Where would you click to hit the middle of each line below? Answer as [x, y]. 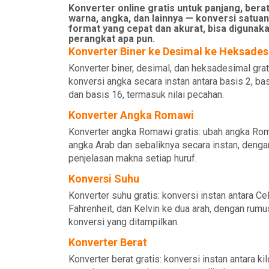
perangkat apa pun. [112, 39]
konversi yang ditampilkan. [124, 222]
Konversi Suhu [104, 179]
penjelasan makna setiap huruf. [133, 158]
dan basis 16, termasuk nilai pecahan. [146, 95]
